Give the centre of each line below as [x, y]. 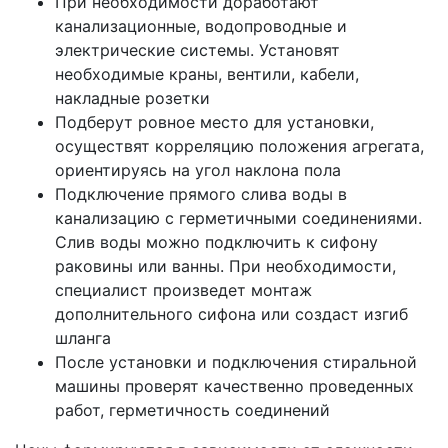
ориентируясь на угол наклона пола [198, 170]
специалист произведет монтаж [183, 290]
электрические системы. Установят [197, 50]
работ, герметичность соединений [192, 410]
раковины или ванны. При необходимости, [225, 266]
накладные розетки [132, 98]
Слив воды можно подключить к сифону [216, 242]
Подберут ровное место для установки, [214, 122]
